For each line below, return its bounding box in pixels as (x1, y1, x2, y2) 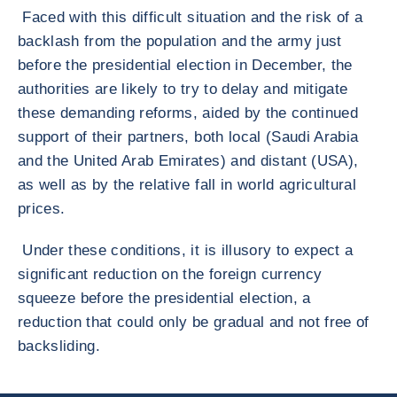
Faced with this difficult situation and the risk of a (18, 9, 363, 26)
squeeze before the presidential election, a (18, 290, 311, 307)
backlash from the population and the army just (18, 33, 342, 50)
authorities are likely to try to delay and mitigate (18, 81, 348, 97)
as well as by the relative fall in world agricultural (18, 176, 357, 193)
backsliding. (18, 338, 101, 354)
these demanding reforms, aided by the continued (18, 105, 358, 121)
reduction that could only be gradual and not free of (18, 314, 370, 331)
